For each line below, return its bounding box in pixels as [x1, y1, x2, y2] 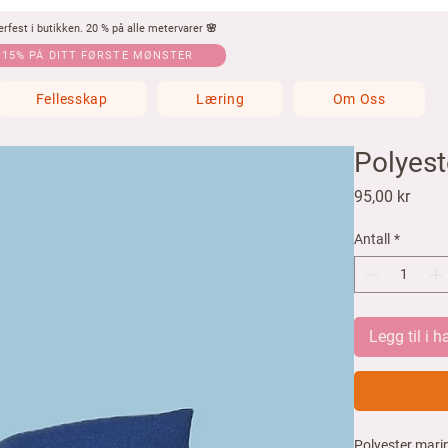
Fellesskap [35, 91, 108, 107]
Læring [196, 91, 245, 107]
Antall [354, 231, 391, 248]
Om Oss [332, 91, 386, 107]
